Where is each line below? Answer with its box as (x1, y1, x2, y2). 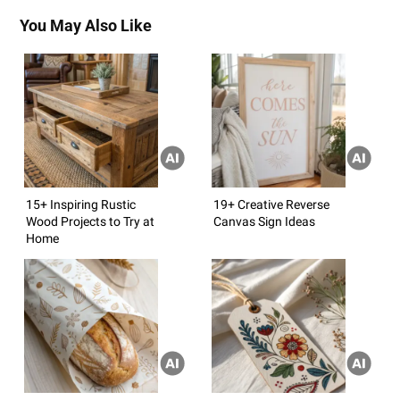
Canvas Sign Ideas (212, 213, 315, 229)
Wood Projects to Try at (26, 213, 154, 229)
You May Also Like (20, 16, 152, 35)
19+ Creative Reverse (212, 196, 329, 212)
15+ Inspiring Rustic (26, 196, 136, 212)
